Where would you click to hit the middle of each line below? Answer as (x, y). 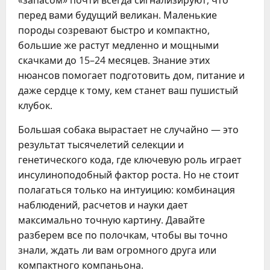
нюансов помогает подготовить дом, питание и (131, 75)
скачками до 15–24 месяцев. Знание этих (114, 60)
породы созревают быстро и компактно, (114, 30)
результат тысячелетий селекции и (101, 145)
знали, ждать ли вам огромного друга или (117, 250)
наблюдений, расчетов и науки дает (103, 205)
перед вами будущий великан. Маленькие (118, 15)
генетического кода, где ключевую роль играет (130, 160)
